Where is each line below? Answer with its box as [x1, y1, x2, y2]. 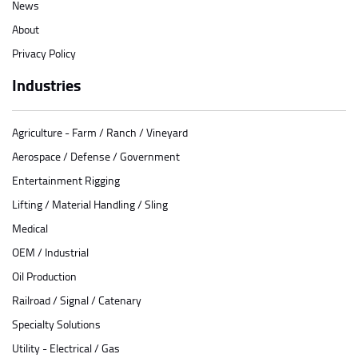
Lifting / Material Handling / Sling [12, 197, 168, 213]
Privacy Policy [12, 46, 76, 62]
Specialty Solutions [12, 316, 101, 332]
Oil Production [12, 268, 77, 284]
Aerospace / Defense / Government [12, 149, 180, 165]
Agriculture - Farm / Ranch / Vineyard [12, 125, 188, 141]
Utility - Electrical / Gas [12, 340, 120, 356]
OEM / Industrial [12, 245, 89, 261]
